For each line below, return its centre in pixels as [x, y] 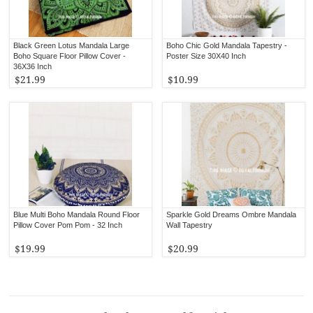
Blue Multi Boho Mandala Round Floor [77, 214]
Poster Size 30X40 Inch [206, 56]
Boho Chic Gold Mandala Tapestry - [227, 45]
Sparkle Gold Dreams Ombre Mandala [232, 214]
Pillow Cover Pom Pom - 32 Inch [68, 225]
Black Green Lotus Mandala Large [72, 45]
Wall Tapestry [190, 225]
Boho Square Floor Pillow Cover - [70, 56]
